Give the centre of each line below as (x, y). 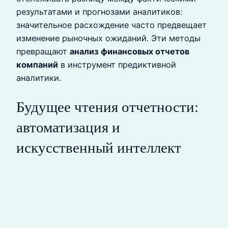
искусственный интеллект (99, 148)
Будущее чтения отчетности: (107, 107)
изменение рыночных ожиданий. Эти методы (108, 38)
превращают (43, 52)
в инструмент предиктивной (117, 65)
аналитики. (39, 78)
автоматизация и (68, 127)
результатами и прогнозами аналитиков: (99, 12)
